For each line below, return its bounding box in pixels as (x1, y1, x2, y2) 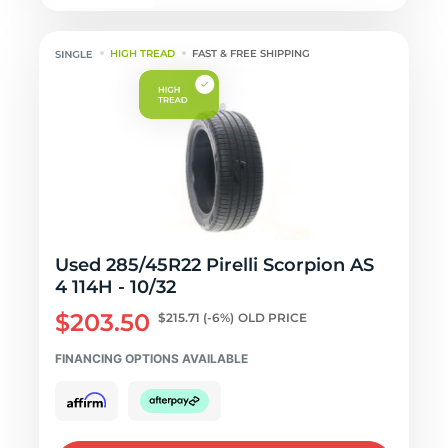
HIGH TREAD (110, 47, 176, 60)
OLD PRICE (238, 310, 307, 325)
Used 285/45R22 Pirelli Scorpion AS (55, 254, 374, 276)
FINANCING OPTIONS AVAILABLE (55, 351, 248, 366)
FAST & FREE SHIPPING (192, 47, 311, 60)
